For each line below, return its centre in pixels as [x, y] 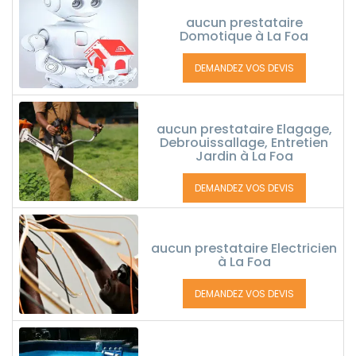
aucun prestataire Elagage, [244, 129]
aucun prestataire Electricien [244, 248]
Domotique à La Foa [244, 36]
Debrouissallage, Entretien [244, 143]
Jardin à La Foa [244, 156]
